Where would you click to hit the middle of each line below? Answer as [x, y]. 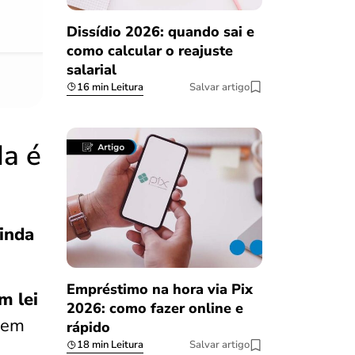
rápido [88, 328]
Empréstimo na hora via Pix [159, 290]
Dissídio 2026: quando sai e [160, 31]
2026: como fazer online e [155, 309]
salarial [91, 69]
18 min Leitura [110, 345]
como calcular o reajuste [149, 50]
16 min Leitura [110, 87]
